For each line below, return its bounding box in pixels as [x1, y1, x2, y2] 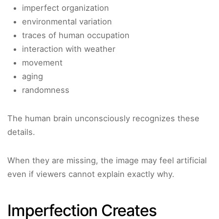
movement [22, 58, 63, 68]
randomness [22, 85, 69, 95]
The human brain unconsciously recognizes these [7, 113, 199, 124]
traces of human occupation [22, 30, 130, 41]
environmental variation [22, 17, 112, 27]
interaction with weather [22, 44, 115, 54]
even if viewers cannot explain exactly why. [7, 169, 175, 179]
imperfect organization [22, 3, 109, 13]
